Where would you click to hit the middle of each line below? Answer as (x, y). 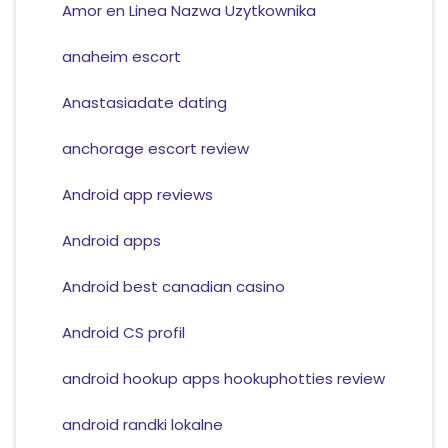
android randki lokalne (142, 425)
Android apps (111, 241)
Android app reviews (137, 195)
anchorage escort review (155, 149)
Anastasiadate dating (144, 103)
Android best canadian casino (173, 287)
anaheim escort (121, 57)
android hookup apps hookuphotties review (223, 379)
